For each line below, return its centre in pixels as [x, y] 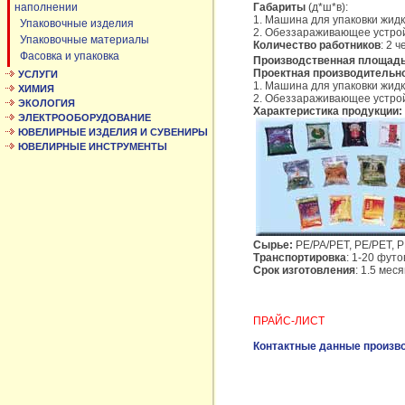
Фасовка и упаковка [67, 56]
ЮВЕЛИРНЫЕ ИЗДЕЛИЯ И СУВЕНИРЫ [113, 132]
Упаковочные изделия [74, 24]
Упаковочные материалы [82, 40]
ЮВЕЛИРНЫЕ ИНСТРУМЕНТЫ [93, 146]
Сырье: [273, 245]
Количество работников [317, 46]
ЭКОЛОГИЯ [47, 103]
